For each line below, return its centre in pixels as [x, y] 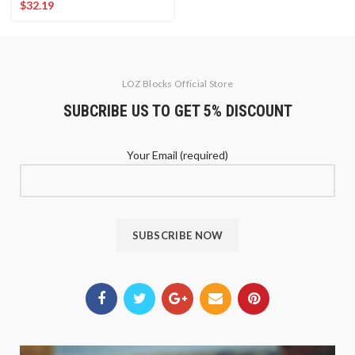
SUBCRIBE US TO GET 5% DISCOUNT [177, 111]
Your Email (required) [177, 155]
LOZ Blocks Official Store [177, 83]
